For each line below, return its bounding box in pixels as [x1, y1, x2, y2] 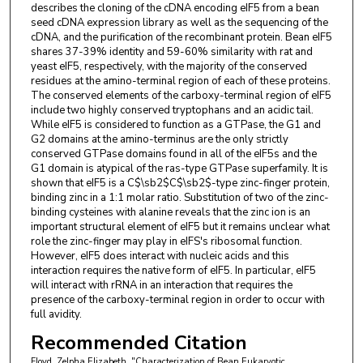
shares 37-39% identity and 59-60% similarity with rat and [30, 45, 313, 60]
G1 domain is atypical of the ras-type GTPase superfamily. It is [30, 161, 328, 177]
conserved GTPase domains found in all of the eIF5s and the [30, 147, 317, 162]
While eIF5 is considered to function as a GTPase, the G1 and [30, 117, 321, 133]
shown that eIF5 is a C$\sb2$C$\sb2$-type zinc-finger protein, [30, 176, 330, 191]
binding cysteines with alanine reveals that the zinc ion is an [30, 205, 310, 220]
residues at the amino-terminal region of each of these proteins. [30, 74, 331, 89]
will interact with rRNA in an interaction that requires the [30, 278, 293, 293]
